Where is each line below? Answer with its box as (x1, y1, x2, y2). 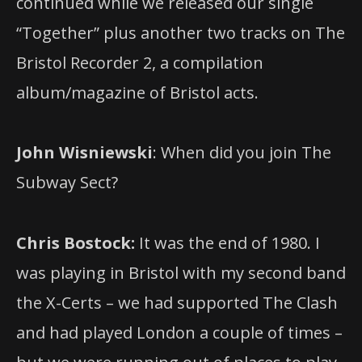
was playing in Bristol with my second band (16, 261, 346, 284)
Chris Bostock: (16, 231, 139, 254)
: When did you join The (153, 141, 331, 164)
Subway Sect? (16, 171, 118, 194)
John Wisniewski (16, 141, 153, 164)
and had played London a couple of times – (16, 321, 343, 343)
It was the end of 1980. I (139, 231, 320, 254)
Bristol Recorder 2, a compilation (16, 52, 263, 74)
